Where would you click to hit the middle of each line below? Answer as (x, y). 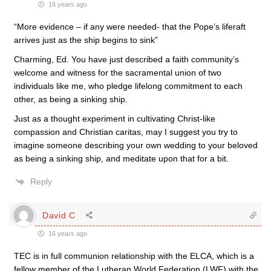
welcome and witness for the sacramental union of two (118, 73)
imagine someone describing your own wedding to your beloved (136, 145)
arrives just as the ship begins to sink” (86, 40)
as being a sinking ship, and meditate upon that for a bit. (121, 158)
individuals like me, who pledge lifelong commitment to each (128, 86)
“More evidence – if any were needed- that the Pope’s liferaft (130, 27)
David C (59, 215)
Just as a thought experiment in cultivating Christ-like (115, 119)
